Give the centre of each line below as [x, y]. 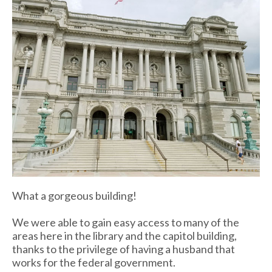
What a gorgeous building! [74, 195]
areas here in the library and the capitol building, [124, 235]
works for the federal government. [94, 262]
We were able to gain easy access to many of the [126, 222]
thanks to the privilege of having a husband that [124, 249]
